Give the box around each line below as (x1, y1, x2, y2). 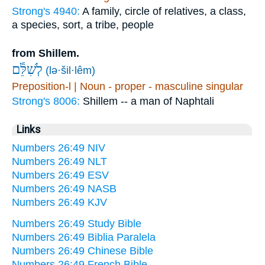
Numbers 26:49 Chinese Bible (12, 244, 153, 257)
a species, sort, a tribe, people (12, 18, 154, 31)
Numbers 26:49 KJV (12, 196, 107, 208)
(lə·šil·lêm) (46, 64, 95, 76)
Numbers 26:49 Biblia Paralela (12, 231, 156, 243)
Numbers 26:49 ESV (12, 169, 109, 181)
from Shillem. (12, 47, 79, 59)
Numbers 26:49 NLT (12, 155, 107, 167)
